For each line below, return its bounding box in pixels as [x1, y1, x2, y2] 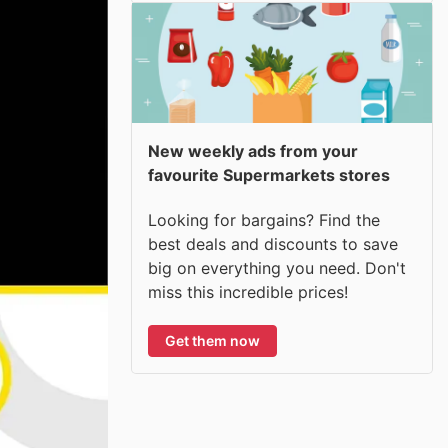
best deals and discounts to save [148, 233, 398, 254]
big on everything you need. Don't [148, 257, 406, 278]
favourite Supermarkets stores [148, 165, 390, 185]
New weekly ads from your [148, 141, 358, 161]
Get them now [165, 331, 260, 349]
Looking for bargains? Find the [148, 209, 380, 230]
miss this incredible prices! [148, 281, 348, 302]
